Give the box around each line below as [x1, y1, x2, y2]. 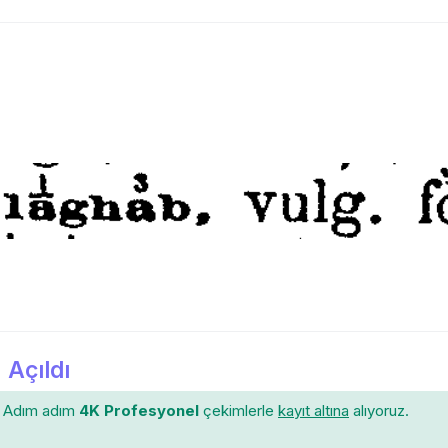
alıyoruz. [349, 401, 409, 421]
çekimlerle [199, 401, 278, 421]
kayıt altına [278, 401, 349, 421]
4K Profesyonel [79, 401, 199, 421]
